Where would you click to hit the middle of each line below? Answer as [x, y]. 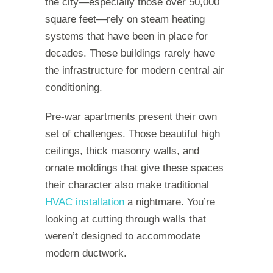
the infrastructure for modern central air [135, 71]
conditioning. [74, 88]
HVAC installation [85, 202]
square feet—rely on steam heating [125, 19]
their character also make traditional [127, 185]
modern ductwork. [86, 253]
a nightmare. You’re [170, 202]
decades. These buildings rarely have [130, 54]
